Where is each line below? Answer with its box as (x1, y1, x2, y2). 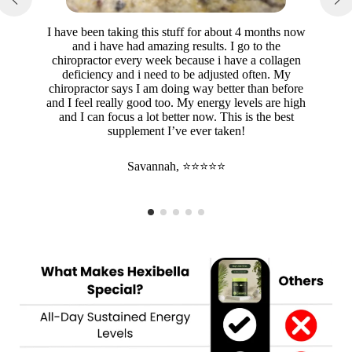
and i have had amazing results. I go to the (71, 39, 280, 53)
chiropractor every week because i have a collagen (51, 53, 301, 68)
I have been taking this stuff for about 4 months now (46, 25, 306, 39)
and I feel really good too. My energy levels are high (46, 96, 306, 110)
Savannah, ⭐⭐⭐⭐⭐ (126, 159, 225, 174)
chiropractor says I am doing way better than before (49, 82, 303, 96)
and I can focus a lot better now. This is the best (58, 110, 294, 124)
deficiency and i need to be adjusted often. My (61, 68, 291, 82)
